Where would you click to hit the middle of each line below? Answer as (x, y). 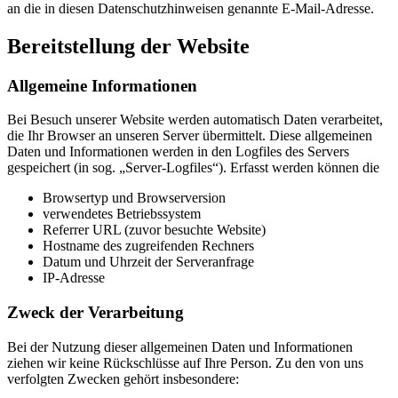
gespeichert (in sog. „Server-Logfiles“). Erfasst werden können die (193, 168)
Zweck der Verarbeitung (96, 312)
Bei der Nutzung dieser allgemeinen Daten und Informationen (180, 346)
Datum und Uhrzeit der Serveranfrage (148, 262)
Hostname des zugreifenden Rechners (148, 246)
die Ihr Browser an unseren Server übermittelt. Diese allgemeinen (190, 136)
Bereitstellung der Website (128, 46)
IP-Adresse (74, 278)
